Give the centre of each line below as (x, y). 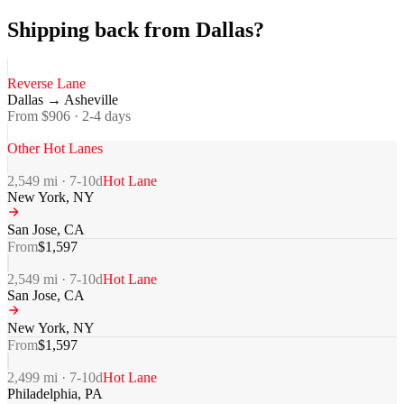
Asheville (91, 100)
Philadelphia (42, 394)
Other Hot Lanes (55, 149)
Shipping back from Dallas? (136, 29)
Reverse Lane (46, 84)
